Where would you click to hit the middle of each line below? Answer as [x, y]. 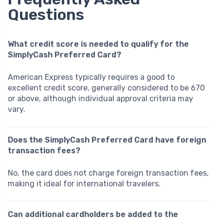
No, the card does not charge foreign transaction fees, [108, 173]
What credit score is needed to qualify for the [98, 44]
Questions [46, 14]
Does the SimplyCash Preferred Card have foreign [107, 140]
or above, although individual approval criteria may [100, 98]
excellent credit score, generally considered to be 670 [106, 88]
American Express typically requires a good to [91, 77]
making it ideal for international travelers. [84, 183]
